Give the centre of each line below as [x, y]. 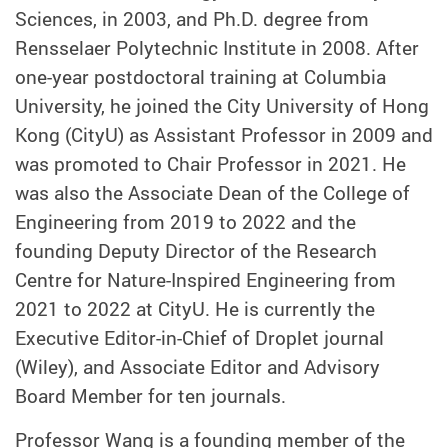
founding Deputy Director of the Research [196, 251]
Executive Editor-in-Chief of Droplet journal [199, 338]
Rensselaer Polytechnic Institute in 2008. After [217, 48]
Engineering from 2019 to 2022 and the [185, 222]
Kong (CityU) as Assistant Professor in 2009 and [224, 135]
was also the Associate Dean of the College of [212, 193]
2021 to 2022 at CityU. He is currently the [195, 309]
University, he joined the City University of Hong [222, 106]
